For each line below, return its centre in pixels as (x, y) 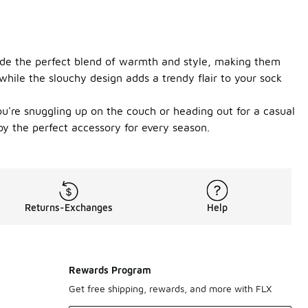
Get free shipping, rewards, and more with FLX (170, 289)
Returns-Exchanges (69, 208)
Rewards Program (110, 270)
